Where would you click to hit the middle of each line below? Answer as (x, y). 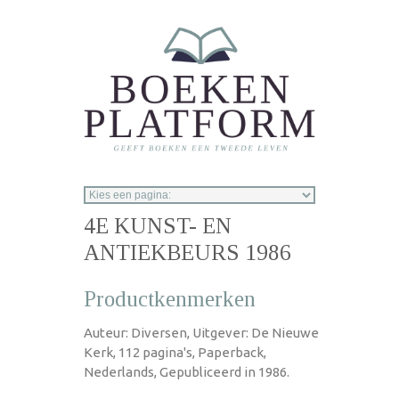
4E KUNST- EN (158, 225)
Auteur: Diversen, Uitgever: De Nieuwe (201, 332)
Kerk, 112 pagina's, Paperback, (175, 352)
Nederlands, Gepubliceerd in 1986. (187, 371)
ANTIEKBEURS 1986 (187, 252)
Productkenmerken (170, 298)
